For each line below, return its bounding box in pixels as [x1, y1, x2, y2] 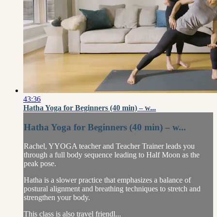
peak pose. [24, 159, 56, 168]
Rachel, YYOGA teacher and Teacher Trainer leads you [24, 141, 195, 150]
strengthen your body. [24, 193, 90, 201]
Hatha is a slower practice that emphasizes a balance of [24, 175, 191, 184]
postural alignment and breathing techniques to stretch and [24, 184, 201, 193]
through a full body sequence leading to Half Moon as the [24, 150, 200, 159]
